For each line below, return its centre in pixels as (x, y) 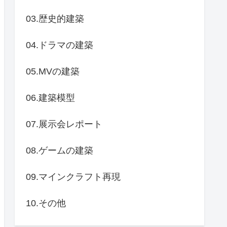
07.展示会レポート (64, 124)
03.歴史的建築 (55, 18)
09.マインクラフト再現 (73, 177)
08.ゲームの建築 (60, 150)
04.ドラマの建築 (60, 45)
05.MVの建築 (53, 71)
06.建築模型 (50, 98)
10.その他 (46, 203)
